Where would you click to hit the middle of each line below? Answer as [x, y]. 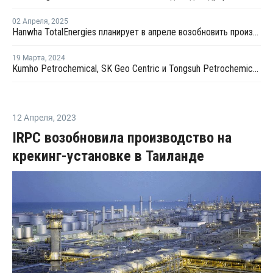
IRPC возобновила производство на [122, 138]
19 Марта [29, 58]
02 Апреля [30, 22]
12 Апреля [33, 118]
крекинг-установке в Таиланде [108, 156]
